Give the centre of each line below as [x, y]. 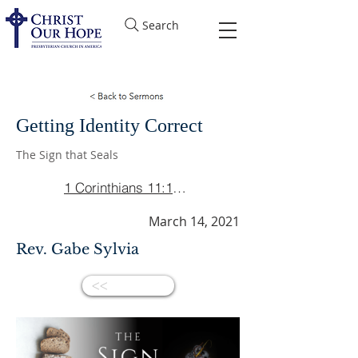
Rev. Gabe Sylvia [78, 249]
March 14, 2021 [194, 221]
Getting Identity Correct [109, 125]
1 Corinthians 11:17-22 [179, 187]
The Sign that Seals [67, 155]
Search [161, 25]
